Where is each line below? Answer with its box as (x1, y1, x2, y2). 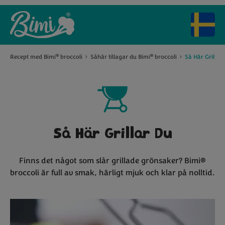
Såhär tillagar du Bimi (90, 52, 150, 61)
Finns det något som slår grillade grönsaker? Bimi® (19, 155, 206, 166)
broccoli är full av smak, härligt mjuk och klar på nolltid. (10, 167, 215, 178)
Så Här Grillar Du (53, 126, 172, 142)
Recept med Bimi (10, 52, 56, 61)
